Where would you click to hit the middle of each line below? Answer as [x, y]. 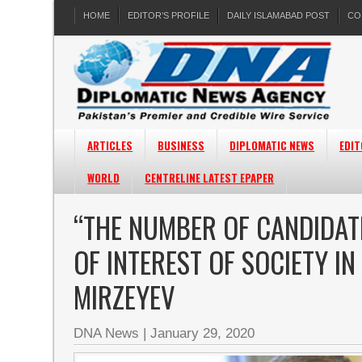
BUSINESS [181, 145]
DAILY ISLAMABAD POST [279, 15]
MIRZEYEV [125, 297]
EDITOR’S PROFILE [169, 15]
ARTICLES [110, 145]
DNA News [107, 333]
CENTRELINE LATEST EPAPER [210, 178]
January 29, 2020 [203, 333]
